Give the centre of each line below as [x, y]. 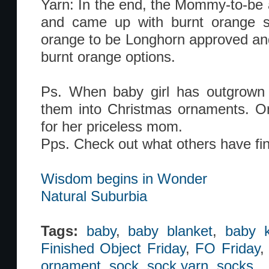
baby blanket [171, 231]
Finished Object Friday [113, 249]
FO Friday [228, 249]
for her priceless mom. [112, 127]
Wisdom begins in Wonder [124, 179]
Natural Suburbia [94, 196]
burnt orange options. [108, 57]
